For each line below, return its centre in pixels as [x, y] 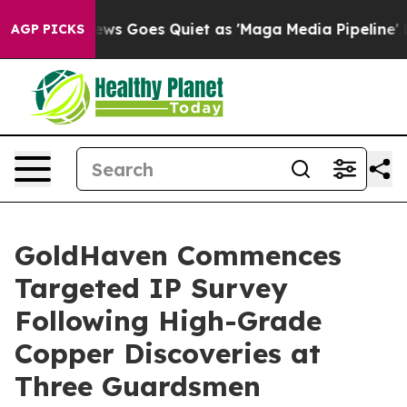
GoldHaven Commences [178, 255]
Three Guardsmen [138, 386]
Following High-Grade [168, 321]
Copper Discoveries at [168, 353]
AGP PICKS [48, 29]
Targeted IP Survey [151, 288]
